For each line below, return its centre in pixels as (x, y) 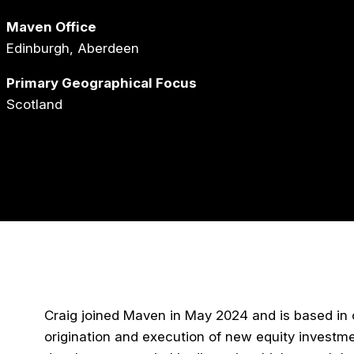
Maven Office (51, 26)
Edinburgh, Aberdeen (73, 48)
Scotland (34, 104)
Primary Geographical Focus (102, 83)
